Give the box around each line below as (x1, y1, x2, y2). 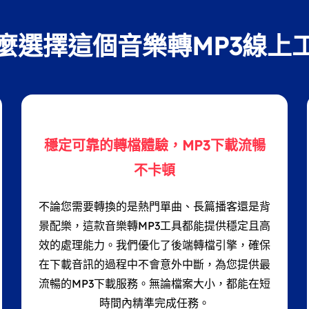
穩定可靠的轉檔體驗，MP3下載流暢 (43, 137, 266, 154)
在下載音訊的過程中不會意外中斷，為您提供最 (39, 257, 270, 272)
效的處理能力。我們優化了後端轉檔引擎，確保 (39, 238, 270, 252)
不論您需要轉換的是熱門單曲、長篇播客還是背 (39, 199, 270, 214)
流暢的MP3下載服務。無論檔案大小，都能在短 (39, 277, 270, 291)
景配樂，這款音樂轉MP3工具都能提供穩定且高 (39, 219, 270, 233)
